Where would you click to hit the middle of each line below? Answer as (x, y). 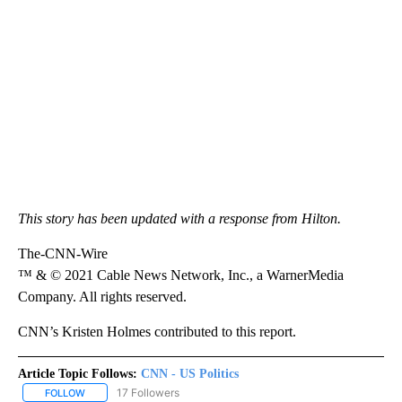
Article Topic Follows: (78, 373)
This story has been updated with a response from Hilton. (179, 218)
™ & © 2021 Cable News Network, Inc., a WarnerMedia (181, 275)
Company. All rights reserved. (102, 296)
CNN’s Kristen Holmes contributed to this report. (157, 331)
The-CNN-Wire (63, 253)
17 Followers (148, 392)
